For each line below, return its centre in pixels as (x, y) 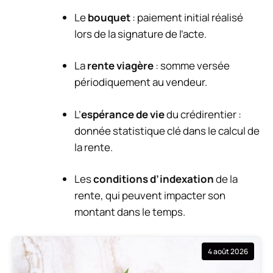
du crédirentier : (203, 114)
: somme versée (192, 66)
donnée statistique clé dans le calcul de (167, 130)
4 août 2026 (228, 251)
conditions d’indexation (154, 179)
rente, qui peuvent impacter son (150, 196)
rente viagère (120, 66)
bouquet (109, 17)
